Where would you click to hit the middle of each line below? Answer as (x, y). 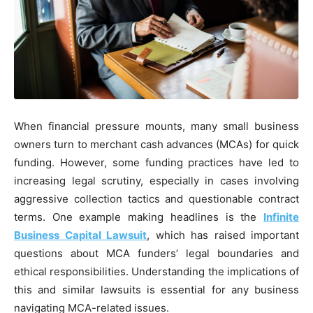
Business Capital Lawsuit (80, 235)
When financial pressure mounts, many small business (156, 126)
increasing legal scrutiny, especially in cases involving (156, 180)
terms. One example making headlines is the (139, 217)
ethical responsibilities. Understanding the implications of (156, 271)
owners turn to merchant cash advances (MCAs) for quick (156, 144)
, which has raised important (223, 235)
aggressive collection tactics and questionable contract (156, 198)
